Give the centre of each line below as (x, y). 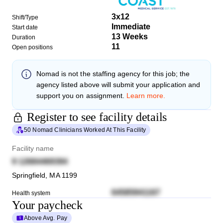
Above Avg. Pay (46, 218)
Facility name (34, 148)
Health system (31, 193)
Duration (24, 37)
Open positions (33, 47)
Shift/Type (25, 17)
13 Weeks (130, 36)
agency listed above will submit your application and (118, 84)
